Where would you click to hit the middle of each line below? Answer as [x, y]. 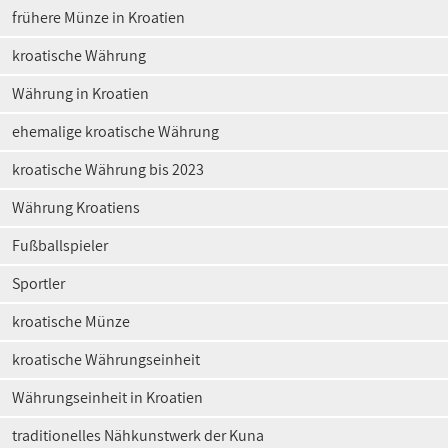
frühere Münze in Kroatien [98, 17]
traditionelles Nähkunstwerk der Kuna [138, 435]
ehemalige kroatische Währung [115, 131]
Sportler [38, 283]
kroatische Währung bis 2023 [108, 169]
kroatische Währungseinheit [106, 359]
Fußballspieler [60, 245]
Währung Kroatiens [76, 207]
